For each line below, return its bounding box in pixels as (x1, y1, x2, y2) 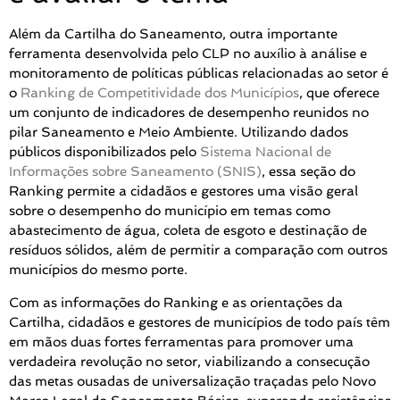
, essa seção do (262, 163, 355, 180)
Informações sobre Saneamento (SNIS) (9, 163, 262, 180)
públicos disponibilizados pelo (9, 144, 200, 161)
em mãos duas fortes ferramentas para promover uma (9, 333, 354, 350)
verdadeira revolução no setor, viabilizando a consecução (9, 353, 370, 370)
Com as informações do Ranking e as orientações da (9, 294, 343, 311)
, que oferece (299, 85, 379, 102)
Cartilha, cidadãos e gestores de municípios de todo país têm (9, 313, 390, 330)
